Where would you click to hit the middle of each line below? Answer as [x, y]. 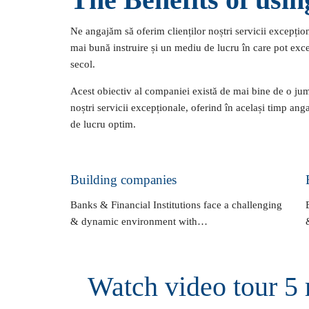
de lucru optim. [103, 124]
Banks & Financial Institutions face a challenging [176, 205]
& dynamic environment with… [139, 221]
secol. [83, 64]
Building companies [123, 180]
